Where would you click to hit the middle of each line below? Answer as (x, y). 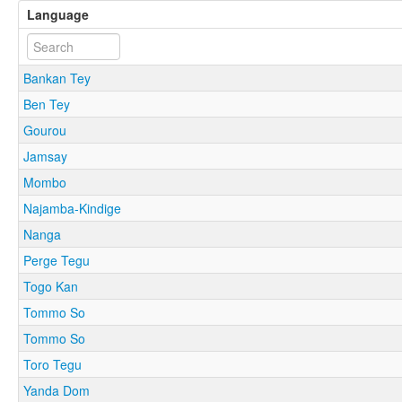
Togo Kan (51, 286)
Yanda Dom (57, 390)
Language (58, 14)
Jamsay (45, 156)
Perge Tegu (57, 260)
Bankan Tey (57, 78)
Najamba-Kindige (72, 208)
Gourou (45, 130)
